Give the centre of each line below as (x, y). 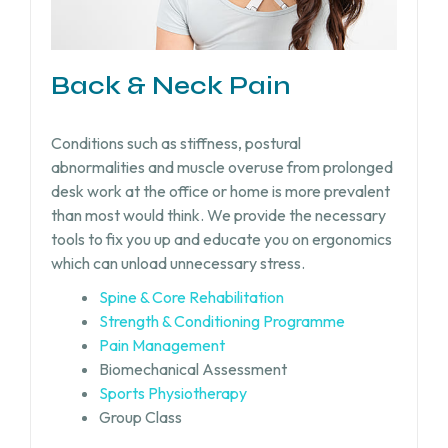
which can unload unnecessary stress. (177, 263)
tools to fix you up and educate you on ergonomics (221, 239)
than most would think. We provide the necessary (218, 215)
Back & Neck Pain (170, 86)
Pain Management (161, 345)
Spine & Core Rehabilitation (191, 297)
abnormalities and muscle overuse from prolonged (221, 167)
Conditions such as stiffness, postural (175, 143)
